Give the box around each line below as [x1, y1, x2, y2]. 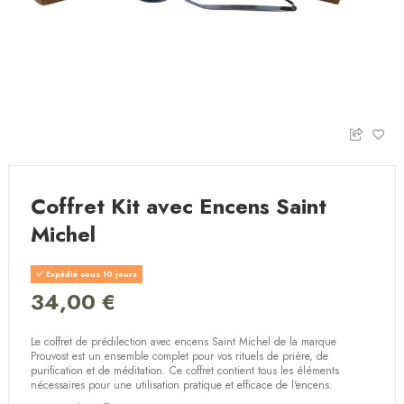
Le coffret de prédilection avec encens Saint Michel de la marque [31, 334, 337, 351]
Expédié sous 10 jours [43, 268, 138, 280]
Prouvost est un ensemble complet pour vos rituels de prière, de [31, 348, 329, 365]
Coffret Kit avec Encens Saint [31, 190, 327, 223]
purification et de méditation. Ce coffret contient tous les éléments [31, 363, 340, 380]
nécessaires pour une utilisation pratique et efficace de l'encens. [31, 377, 334, 394]
